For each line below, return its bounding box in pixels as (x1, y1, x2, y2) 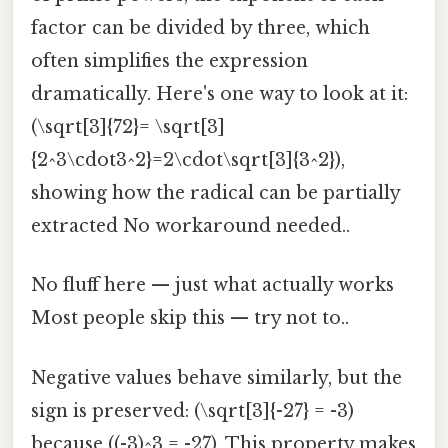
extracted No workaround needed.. (31, 215, 350, 238)
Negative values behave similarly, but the (31, 366, 402, 389)
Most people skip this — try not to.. (31, 307, 349, 330)
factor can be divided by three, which (31, 17, 370, 40)
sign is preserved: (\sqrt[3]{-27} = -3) (31, 399, 354, 422)
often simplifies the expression (31, 50, 308, 73)
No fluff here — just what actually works (31, 274, 394, 297)
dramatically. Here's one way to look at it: (31, 83, 408, 106)
